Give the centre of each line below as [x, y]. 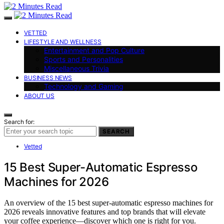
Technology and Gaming [84, 86]
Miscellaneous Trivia [76, 68]
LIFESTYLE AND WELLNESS [63, 41]
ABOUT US [39, 95]
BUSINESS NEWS [48, 77]
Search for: [19, 121]
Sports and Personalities [83, 59]
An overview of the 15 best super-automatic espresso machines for [108, 203]
